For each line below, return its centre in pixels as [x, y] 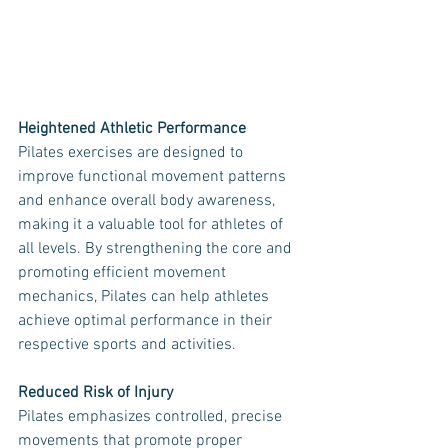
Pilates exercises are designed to [132, 153]
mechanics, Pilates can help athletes [145, 297]
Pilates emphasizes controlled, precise [152, 417]
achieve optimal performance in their [147, 321]
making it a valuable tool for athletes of [152, 225]
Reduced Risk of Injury [95, 393]
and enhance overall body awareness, [148, 201]
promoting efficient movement [124, 273]
